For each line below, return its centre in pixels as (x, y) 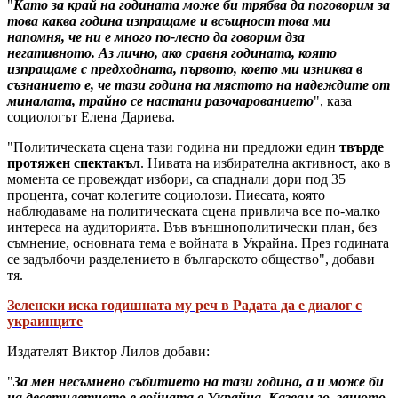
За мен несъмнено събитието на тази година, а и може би (199, 381)
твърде (360, 147)
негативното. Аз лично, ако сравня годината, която (172, 52)
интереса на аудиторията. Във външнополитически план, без (192, 227)
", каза (333, 100)
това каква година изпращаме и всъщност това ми (169, 20)
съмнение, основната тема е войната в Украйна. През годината (198, 243)
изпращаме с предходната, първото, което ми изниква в (185, 68)
